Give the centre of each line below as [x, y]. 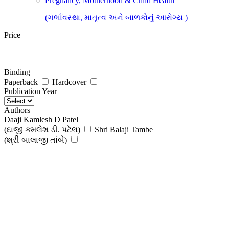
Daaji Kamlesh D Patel [41, 120]
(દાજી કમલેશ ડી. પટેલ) [42, 130]
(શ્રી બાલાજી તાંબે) [36, 140]
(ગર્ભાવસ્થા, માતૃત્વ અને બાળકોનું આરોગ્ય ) [116, 18]
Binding [17, 72]
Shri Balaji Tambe [124, 130]
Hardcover [70, 82]
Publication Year [30, 91]
